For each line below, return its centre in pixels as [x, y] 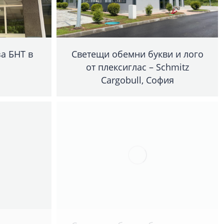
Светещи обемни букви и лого [137, 54]
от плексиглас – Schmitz [137, 67]
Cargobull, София [137, 80]
